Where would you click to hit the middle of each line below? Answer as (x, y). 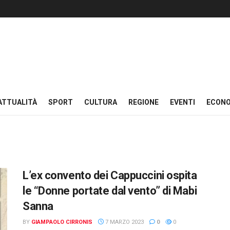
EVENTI (183, 102)
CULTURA (101, 102)
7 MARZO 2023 (124, 222)
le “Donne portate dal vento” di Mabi (110, 191)
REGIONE (143, 102)
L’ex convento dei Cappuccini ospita (110, 175)
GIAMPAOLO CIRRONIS (62, 222)
